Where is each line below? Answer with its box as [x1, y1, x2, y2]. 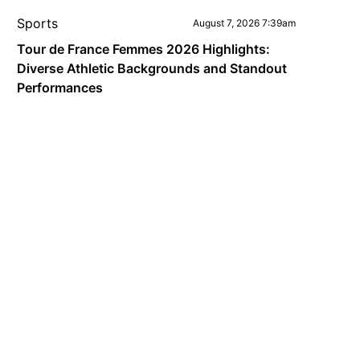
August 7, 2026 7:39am [192, 17, 296, 29]
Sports [17, 15, 59, 31]
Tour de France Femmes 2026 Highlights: [17, 41, 271, 57]
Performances [17, 80, 104, 96]
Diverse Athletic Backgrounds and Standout [17, 60, 288, 76]
